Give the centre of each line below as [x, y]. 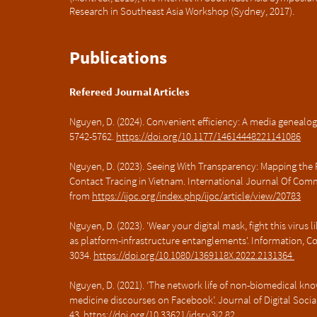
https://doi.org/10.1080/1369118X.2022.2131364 [194, 255]
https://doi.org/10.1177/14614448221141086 [208, 136]
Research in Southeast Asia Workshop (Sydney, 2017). [182, 11]
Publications [118, 57]
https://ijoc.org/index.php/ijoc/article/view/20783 [196, 196]
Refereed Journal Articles [129, 92]
